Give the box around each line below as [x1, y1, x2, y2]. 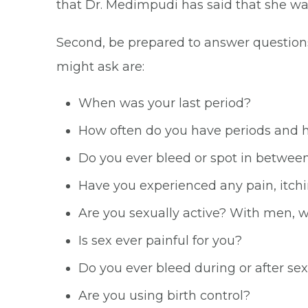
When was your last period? [78, 96, 251, 111]
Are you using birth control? [78, 288, 250, 303]
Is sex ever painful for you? [78, 233, 242, 248]
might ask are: [56, 59, 144, 74]
